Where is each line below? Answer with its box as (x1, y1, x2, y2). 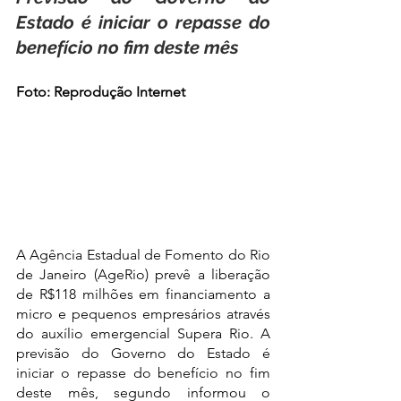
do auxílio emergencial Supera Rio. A (16, 325, 270, 343)
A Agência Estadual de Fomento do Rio (16, 246, 270, 264)
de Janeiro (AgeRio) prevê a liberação (16, 266, 270, 284)
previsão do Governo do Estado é (16, 345, 270, 363)
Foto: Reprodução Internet (16, 83, 185, 100)
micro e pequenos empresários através (16, 305, 270, 323)
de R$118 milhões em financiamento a (16, 286, 270, 303)
